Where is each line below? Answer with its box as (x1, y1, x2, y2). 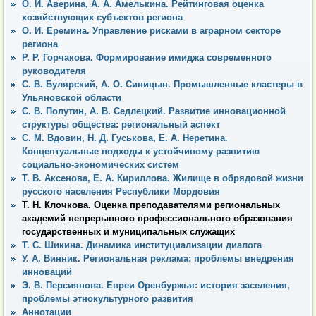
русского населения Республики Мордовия (22, 186, 220, 197)
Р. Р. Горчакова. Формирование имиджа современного (22, 51, 272, 63)
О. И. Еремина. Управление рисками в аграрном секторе (22, 25, 281, 36)
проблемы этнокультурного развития (22, 293, 193, 304)
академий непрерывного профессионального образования (22, 212, 293, 224)
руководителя (22, 65, 86, 76)
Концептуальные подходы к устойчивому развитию (22, 145, 260, 157)
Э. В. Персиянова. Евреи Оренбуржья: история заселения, (22, 279, 290, 291)
